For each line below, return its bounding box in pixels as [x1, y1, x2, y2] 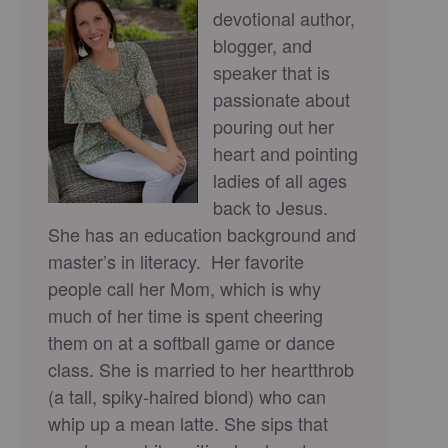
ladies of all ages [213, 167, 347, 193]
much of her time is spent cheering [48, 302, 323, 328]
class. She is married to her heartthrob [48, 356, 354, 382]
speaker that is [213, 59, 330, 85]
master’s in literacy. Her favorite [48, 248, 304, 274]
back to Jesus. [213, 194, 328, 220]
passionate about [213, 86, 350, 112]
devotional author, [213, 5, 355, 31]
